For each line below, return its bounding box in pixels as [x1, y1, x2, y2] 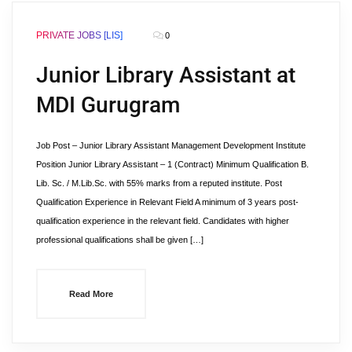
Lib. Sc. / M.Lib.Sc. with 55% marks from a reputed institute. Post [36, 178, 282, 188]
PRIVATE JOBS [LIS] [36, 30, 123, 41]
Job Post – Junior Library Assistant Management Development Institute [36, 141, 306, 150]
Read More [69, 289, 113, 299]
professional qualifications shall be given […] [36, 235, 203, 244]
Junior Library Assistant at [36, 62, 295, 88]
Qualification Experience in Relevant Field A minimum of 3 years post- [36, 197, 299, 207]
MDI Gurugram [36, 92, 180, 118]
